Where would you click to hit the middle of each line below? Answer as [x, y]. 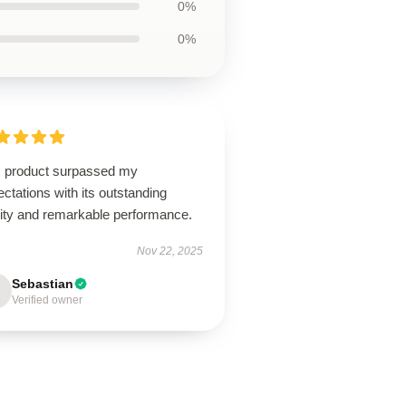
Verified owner [48, 300]
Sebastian [43, 284]
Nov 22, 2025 [169, 251]
